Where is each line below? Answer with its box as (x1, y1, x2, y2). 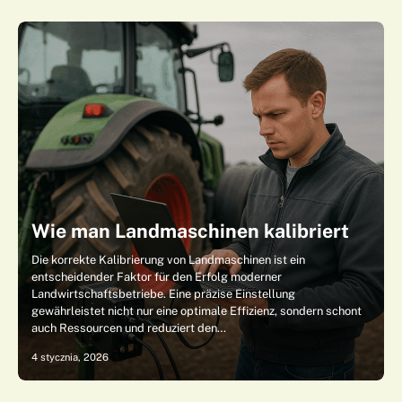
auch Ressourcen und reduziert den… (31, 321, 226, 335)
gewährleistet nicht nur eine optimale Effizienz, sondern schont (31, 304, 362, 318)
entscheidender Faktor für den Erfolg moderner (31, 270, 282, 284)
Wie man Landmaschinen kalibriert (31, 220, 349, 242)
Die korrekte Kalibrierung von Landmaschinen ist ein (31, 253, 305, 267)
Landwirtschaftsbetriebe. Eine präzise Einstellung (31, 287, 295, 301)
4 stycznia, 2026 (31, 351, 109, 363)
